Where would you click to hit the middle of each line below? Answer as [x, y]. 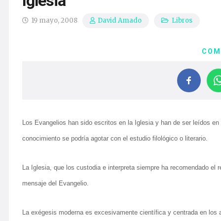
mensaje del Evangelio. [55, 183]
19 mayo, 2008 [55, 20]
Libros [182, 20]
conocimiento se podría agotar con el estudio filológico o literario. [115, 138]
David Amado [120, 21]
